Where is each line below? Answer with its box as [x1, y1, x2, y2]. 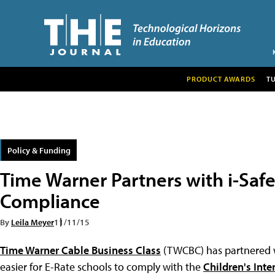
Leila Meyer [11, 215, 54, 228]
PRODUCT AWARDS [186, 74, 255, 83]
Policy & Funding [7, 144, 71, 156]
